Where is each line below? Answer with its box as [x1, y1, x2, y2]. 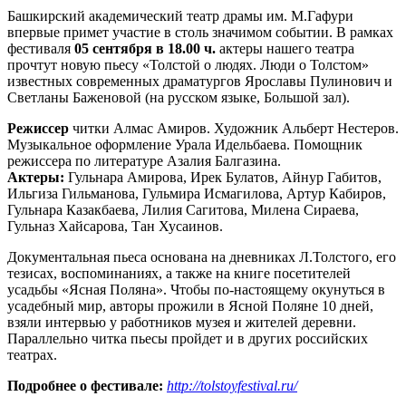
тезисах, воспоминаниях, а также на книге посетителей [7, 266, 351, 282]
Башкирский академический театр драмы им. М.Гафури [7, 8, 353, 24]
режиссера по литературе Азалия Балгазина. [7, 153, 281, 169]
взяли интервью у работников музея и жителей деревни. [7, 314, 356, 331]
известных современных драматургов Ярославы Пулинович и [7, 73, 392, 90]
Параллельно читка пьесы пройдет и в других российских [7, 331, 368, 347]
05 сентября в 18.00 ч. [74, 41, 219, 57]
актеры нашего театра [219, 41, 354, 57]
